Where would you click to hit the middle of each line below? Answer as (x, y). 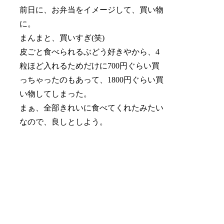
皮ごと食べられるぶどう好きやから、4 (90, 51)
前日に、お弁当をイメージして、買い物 (92, 9)
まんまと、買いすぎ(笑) (62, 37)
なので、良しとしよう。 (64, 121)
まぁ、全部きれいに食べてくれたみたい (92, 107)
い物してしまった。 (56, 93)
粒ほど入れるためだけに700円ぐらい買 (90, 65)
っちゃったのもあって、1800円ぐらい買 (92, 79)
